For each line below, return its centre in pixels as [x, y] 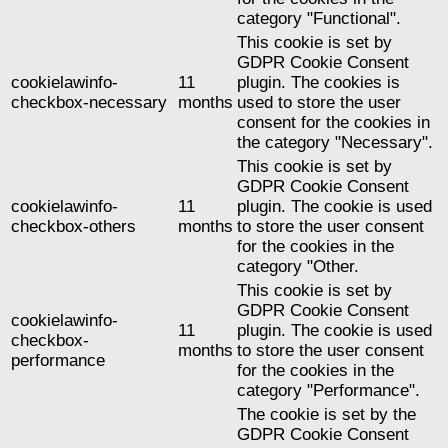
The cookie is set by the [326, 415]
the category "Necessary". [335, 143]
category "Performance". [328, 391]
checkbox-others [73, 227]
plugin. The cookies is [318, 83]
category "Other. [298, 267]
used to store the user [319, 103]
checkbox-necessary [89, 103]
